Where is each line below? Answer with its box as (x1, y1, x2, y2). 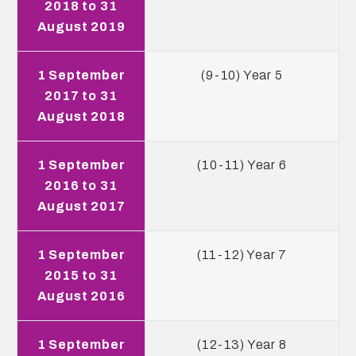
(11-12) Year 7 (196, 248, 288, 261)
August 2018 (37, 110, 126, 123)
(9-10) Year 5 (201, 68, 283, 82)
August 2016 (37, 289, 126, 303)
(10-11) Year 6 (197, 158, 287, 172)
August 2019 (37, 20, 126, 33)
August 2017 (37, 199, 126, 213)
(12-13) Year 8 (197, 338, 287, 351)
